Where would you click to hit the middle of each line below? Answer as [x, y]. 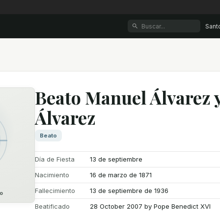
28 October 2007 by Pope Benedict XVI [151, 206]
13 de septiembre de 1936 [129, 191]
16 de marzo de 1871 [121, 175]
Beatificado [53, 206]
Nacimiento [52, 175]
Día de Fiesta [55, 159]
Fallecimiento [55, 191]
